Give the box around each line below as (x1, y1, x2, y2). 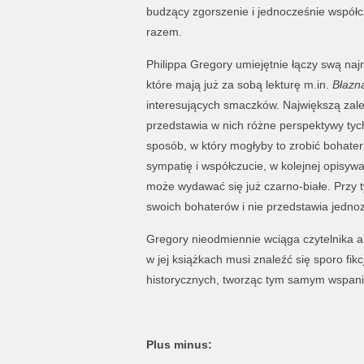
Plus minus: (145, 338, 212, 351)
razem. (145, 25, 182, 38)
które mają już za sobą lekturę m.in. (145, 78, 332, 91)
